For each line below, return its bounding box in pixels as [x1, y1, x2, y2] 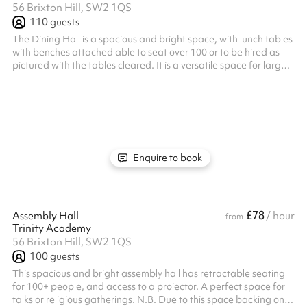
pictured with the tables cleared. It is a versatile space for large [12, 59, 286, 71]
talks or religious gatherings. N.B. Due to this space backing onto [12, 293, 293, 306]
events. [12, 72, 44, 84]
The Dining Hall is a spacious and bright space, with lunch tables [12, 33, 293, 45]
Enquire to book [131, 151, 202, 164]
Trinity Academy [12, 221, 91, 235]
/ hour [266, 209, 295, 223]
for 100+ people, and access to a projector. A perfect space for [12, 280, 285, 293]
